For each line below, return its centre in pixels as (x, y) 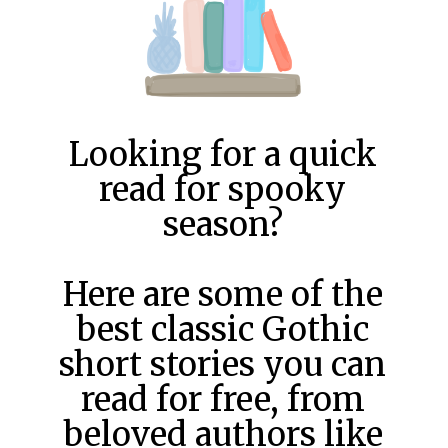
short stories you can (223, 365)
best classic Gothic (223, 330)
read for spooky (223, 190)
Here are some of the (222, 295)
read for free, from (222, 400)
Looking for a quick (222, 155)
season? (222, 225)
